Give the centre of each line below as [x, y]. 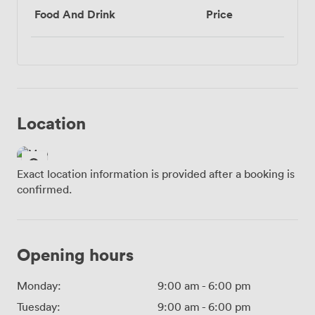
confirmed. [44, 189]
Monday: [39, 285]
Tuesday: [39, 306]
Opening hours [75, 254]
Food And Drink [75, 14]
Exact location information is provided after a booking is [156, 173]
